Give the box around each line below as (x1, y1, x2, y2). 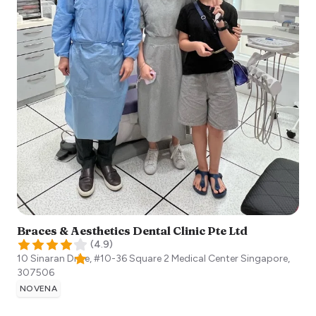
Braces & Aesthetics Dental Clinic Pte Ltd (17, 224, 248, 238)
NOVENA (20, 284, 57, 294)
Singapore (241, 253, 288, 265)
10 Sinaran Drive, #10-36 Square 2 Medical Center (17, 253, 238, 265)
